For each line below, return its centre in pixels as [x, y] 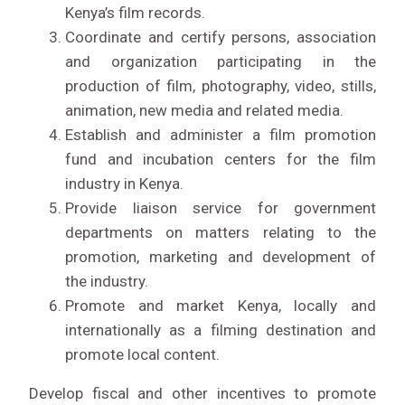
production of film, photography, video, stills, [221, 86]
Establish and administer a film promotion [221, 135]
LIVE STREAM [341, 320]
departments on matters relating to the [221, 233]
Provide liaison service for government [221, 208]
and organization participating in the [221, 62]
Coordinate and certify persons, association [221, 38]
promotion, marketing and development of [221, 257]
